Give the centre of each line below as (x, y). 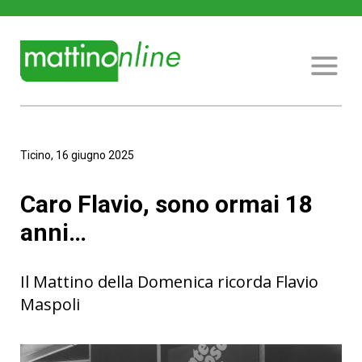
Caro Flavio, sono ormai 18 (166, 204)
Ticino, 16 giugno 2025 (77, 155)
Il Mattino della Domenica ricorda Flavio (169, 282)
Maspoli (50, 304)
